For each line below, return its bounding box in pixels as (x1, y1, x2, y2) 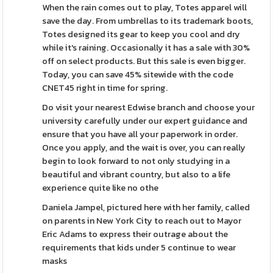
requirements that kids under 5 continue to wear (42, 241, 236, 254)
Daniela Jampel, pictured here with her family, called (42, 200, 250, 214)
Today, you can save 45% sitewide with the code (42, 68, 234, 81)
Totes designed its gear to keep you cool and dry (42, 27, 241, 41)
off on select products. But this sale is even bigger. (42, 54, 246, 68)
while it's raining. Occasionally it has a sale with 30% (42, 41, 250, 54)
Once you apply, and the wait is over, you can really (42, 141, 246, 154)
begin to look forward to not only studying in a (42, 154, 230, 168)
